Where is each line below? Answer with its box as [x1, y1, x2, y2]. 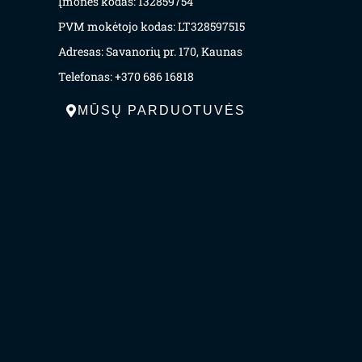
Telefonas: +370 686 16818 [58, 69, 194, 85]
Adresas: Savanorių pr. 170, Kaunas [58, 44, 242, 60]
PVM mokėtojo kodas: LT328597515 [58, 19, 245, 35]
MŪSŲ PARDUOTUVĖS [78, 103, 246, 118]
